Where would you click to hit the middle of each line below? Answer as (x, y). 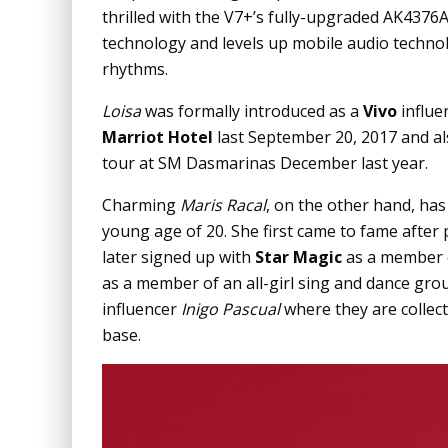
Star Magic (298, 256)
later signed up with (178, 256)
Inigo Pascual (230, 308)
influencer (141, 308)
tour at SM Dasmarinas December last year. (265, 162)
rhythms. (135, 68)
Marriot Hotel (157, 136)
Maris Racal (223, 204)
